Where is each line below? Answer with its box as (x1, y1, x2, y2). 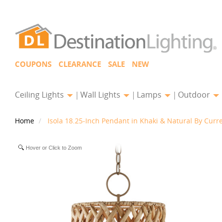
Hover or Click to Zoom (26, 145, 82, 151)
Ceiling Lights (15, 89, 66, 100)
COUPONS (15, 59, 52, 69)
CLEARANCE (58, 59, 101, 69)
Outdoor (178, 89, 212, 100)
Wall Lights (80, 89, 122, 100)
